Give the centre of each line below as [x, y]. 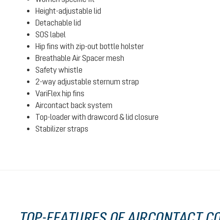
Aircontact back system [74, 105]
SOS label [51, 34]
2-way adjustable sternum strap [87, 82]
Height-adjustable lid [68, 11]
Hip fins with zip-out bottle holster [90, 46]
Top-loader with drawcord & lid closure [97, 117]
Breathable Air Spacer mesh [80, 58]
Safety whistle [59, 70]
